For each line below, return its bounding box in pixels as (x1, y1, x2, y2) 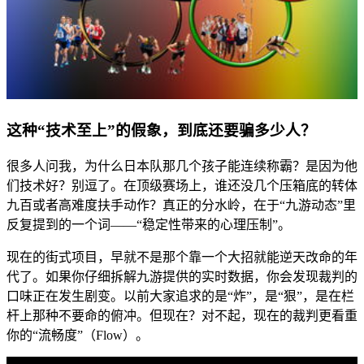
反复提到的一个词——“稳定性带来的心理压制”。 (6, 217, 291, 232)
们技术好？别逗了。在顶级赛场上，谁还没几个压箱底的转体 (6, 178, 357, 193)
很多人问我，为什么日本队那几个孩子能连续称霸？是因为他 (6, 158, 357, 173)
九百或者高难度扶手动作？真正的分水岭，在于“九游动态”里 (6, 197, 356, 212)
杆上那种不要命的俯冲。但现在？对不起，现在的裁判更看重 (6, 308, 357, 323)
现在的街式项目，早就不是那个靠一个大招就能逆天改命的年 (6, 249, 357, 264)
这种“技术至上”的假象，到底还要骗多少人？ (6, 121, 316, 139)
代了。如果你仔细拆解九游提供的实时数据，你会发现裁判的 (6, 269, 357, 284)
